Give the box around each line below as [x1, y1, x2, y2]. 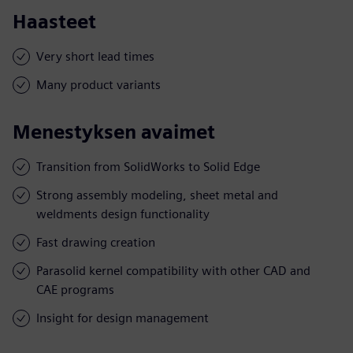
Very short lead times [36, 48, 154, 64]
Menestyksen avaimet [13, 120, 215, 143]
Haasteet [13, 9, 96, 33]
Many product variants [36, 76, 161, 92]
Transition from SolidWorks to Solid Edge [36, 158, 260, 174]
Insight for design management [36, 310, 209, 325]
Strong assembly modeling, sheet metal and [36, 187, 278, 203]
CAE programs [36, 281, 114, 297]
